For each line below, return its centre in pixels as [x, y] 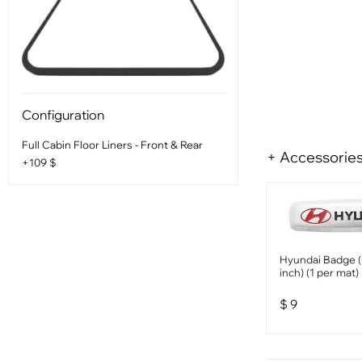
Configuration [63, 115]
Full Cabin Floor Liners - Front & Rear [112, 145]
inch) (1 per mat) [319, 273]
